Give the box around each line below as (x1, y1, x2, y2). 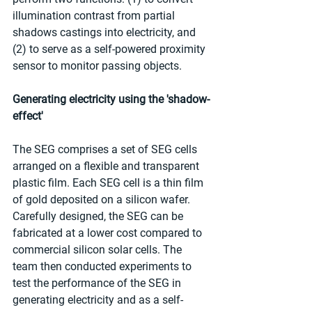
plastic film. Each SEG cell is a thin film (13, 175, 206, 189)
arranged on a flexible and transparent (13, 159, 202, 173)
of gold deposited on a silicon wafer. (13, 192, 193, 206)
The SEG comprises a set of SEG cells (13, 142, 200, 156)
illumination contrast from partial (13, 8, 178, 22)
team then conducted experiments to (13, 259, 194, 273)
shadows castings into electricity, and (13, 25, 198, 39)
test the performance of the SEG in (13, 276, 184, 290)
